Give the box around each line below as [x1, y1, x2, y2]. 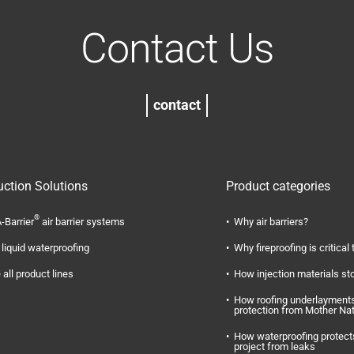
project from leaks [234, 341, 315, 352]
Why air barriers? [234, 216, 308, 228]
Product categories [226, 179, 330, 194]
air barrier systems [40, 216, 125, 228]
